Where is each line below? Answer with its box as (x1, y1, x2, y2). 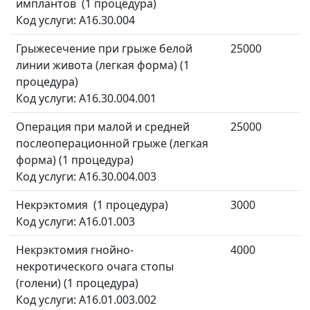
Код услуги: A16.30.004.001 (16, 91, 159, 107)
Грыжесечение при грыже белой (16, 41, 192, 57)
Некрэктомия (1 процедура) (16, 197, 168, 213)
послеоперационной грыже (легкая (16, 136, 208, 152)
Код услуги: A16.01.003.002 (16, 292, 159, 308)
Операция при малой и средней (16, 119, 190, 135)
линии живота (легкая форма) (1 (16, 57, 190, 73)
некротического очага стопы (16, 259, 174, 275)
